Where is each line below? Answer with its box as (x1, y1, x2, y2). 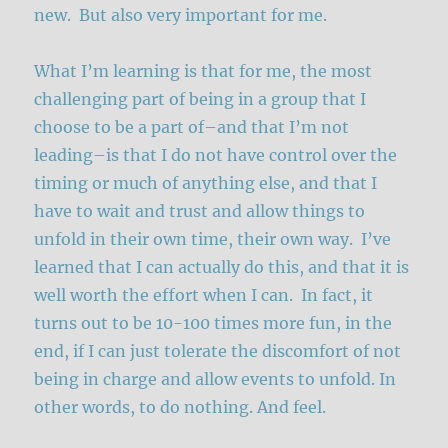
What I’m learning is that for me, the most (34, 60, 373, 81)
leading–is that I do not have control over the (34, 144, 398, 165)
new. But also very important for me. (34, 4, 336, 25)
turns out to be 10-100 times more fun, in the (34, 312, 393, 333)
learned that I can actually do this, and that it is (34, 256, 410, 277)
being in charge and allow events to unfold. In (34, 368, 397, 389)
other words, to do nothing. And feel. (34, 396, 327, 417)
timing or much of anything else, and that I (34, 172, 378, 193)
